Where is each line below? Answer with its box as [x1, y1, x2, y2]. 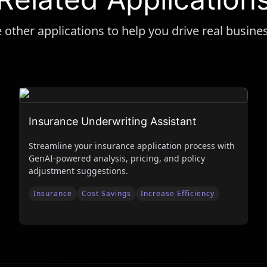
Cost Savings [82, 188, 131, 198]
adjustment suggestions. [29, 165, 128, 176]
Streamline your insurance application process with [29, 140, 235, 151]
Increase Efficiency [141, 188, 215, 198]
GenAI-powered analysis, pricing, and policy [29, 153, 205, 164]
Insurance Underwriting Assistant [29, 115, 197, 128]
